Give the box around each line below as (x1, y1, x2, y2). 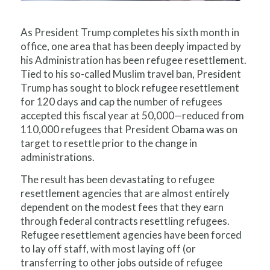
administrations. (20, 150, 95, 163)
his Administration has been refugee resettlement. (20, 53, 246, 66)
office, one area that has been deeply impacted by (20, 39, 241, 52)
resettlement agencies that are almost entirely (20, 186, 230, 199)
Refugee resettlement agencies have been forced (20, 228, 242, 241)
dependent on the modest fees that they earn (20, 200, 224, 213)
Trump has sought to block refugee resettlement (20, 81, 239, 94)
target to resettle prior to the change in (20, 136, 197, 149)
